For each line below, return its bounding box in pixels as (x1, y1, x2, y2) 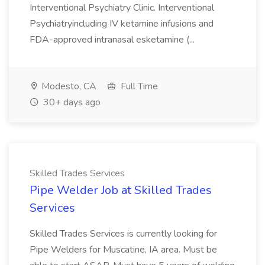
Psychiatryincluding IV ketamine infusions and (30, 17, 214, 30)
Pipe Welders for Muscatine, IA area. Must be (30, 243, 217, 256)
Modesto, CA (39, 80, 96, 93)
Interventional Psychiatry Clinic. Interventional (30, 1, 214, 14)
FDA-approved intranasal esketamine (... (30, 33, 197, 46)
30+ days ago (41, 96, 101, 109)
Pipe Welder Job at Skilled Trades (30, 182, 212, 198)
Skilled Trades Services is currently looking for (30, 227, 217, 240)
